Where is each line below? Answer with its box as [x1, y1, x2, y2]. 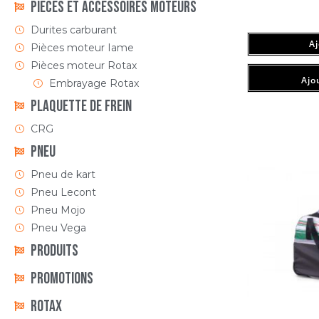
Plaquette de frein [30, 96, 132, 116]
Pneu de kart [30, 167, 95, 181]
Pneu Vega [30, 221, 86, 234]
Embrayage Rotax [48, 76, 139, 90]
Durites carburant [30, 23, 117, 36]
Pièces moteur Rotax [30, 58, 137, 72]
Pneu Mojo [30, 203, 85, 216]
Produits [30, 241, 78, 261]
